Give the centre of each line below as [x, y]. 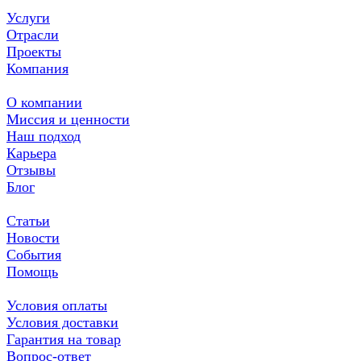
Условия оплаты [57, 306]
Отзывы [31, 170]
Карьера [31, 154]
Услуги [28, 18]
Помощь [32, 272]
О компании [44, 103]
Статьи [28, 221]
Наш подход [44, 137]
